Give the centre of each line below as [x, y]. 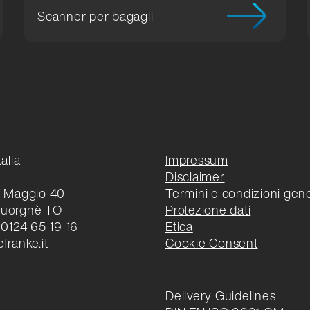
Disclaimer [195, 177]
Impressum [197, 160]
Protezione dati [208, 210]
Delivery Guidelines [221, 296]
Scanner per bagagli [95, 16]
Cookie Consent [212, 243]
